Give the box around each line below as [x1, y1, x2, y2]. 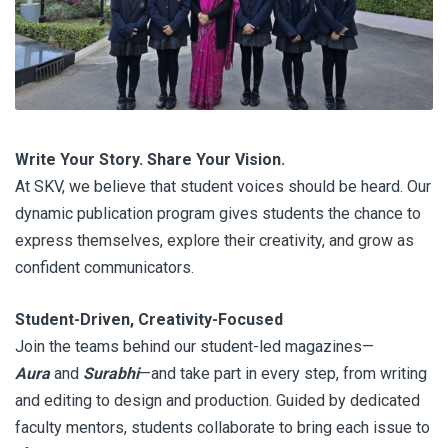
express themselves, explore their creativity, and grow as [15, 230, 414, 250]
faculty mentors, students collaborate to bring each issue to [15, 417, 430, 437]
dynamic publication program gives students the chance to [15, 203, 421, 223]
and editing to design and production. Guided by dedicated [15, 390, 420, 410]
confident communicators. [15, 257, 194, 277]
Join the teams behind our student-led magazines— [15, 336, 374, 356]
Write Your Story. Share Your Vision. [15, 149, 285, 169]
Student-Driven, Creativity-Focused [15, 309, 283, 329]
